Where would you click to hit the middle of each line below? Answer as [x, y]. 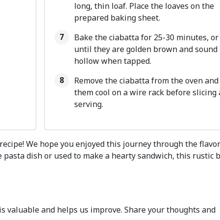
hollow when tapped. [112, 61]
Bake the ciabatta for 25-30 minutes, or [146, 37]
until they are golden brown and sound [146, 49]
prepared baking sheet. [117, 18]
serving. [88, 104]
